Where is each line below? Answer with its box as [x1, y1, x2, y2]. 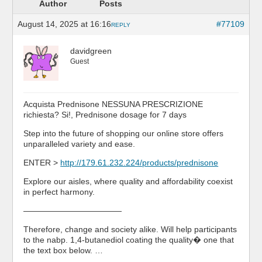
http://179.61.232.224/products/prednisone [60, 158, 219, 167]
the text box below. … [23, 246, 104, 255]
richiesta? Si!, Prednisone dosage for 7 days [23, 110, 187, 119]
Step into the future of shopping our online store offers [23, 129, 224, 138]
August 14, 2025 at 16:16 [18, 19, 112, 29]
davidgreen [70, 46, 112, 56]
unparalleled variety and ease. [23, 139, 136, 149]
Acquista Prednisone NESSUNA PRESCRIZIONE [23, 99, 204, 109]
